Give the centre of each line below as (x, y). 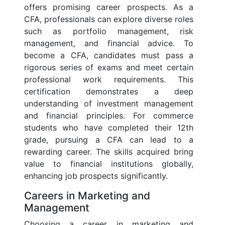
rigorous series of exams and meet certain (109, 68)
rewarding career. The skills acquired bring (109, 152)
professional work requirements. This (109, 80)
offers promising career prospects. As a (109, 7)
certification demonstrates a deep (109, 92)
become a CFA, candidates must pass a (109, 55)
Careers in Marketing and (87, 196)
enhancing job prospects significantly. (96, 176)
